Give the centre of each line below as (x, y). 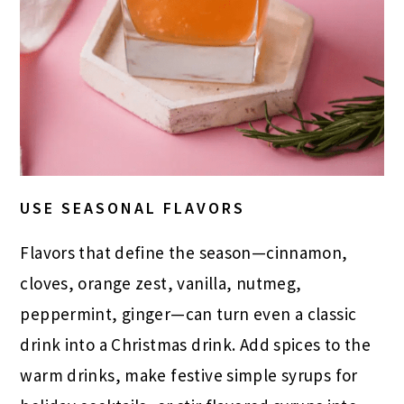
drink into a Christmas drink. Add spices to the (196, 344)
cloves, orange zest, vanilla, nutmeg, (161, 283)
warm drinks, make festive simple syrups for (189, 375)
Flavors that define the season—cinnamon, (184, 252)
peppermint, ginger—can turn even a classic (188, 313)
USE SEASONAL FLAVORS (133, 207)
